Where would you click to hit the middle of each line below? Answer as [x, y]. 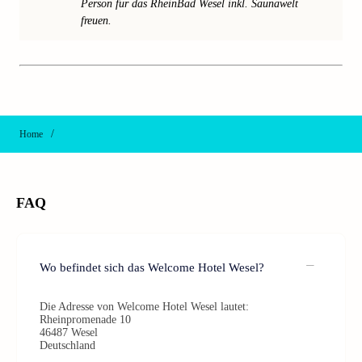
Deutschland [67, 345]
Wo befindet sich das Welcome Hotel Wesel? [152, 267]
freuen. [96, 21]
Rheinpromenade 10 [85, 320]
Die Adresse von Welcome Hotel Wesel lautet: [144, 307]
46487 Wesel [69, 333]
